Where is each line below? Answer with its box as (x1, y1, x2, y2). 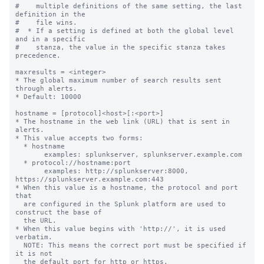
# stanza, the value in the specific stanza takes (15, 43, 226, 51)
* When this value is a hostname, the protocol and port (15, 183, 238, 192)
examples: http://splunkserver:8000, (15, 167, 44, 175)
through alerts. (15, 84, 77, 93)
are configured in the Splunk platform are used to (15, 200, 24, 208)
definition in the (15, 10, 85, 18)
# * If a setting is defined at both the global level (15, 27, 234, 35)
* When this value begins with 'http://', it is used (15, 225, 226, 233)
